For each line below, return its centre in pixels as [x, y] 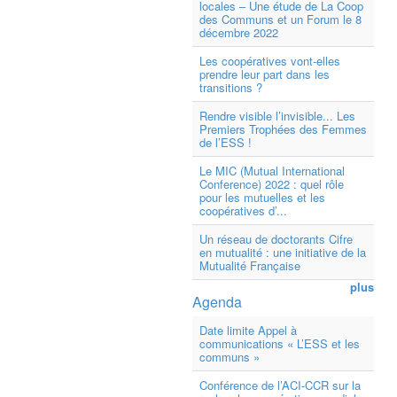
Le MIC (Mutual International [272, 171]
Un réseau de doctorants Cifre [276, 239]
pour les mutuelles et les [262, 197]
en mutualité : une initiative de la [283, 252]
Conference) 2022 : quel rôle [272, 184]
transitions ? [231, 87]
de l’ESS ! [226, 142]
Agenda [217, 302]
